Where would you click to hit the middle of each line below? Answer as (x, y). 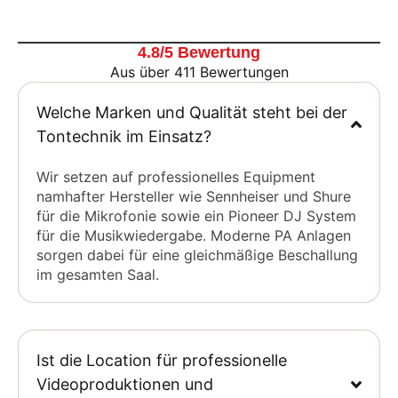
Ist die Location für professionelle (162, 361)
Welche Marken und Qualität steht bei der (192, 113)
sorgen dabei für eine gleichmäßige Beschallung (197, 255)
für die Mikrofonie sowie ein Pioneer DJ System (196, 216)
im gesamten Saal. (98, 275)
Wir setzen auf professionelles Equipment (176, 177)
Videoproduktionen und (125, 385)
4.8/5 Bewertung (199, 53)
